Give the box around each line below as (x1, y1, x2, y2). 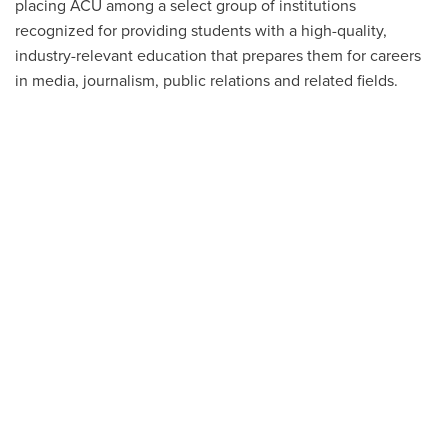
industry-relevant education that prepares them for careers (15, 46, 421, 66)
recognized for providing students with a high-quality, (15, 21, 387, 41)
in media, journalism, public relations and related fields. (15, 71, 398, 91)
